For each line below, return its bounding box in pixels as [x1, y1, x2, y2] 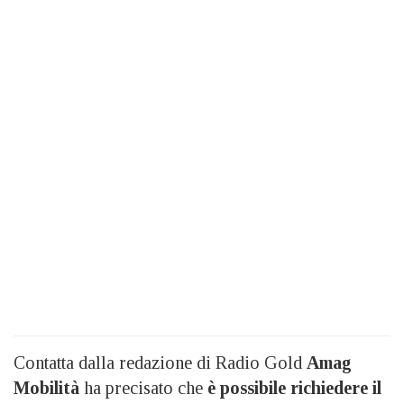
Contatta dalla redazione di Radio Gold [14, 352, 307, 372]
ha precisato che [79, 377, 203, 398]
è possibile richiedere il [203, 377, 381, 398]
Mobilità [14, 377, 79, 398]
